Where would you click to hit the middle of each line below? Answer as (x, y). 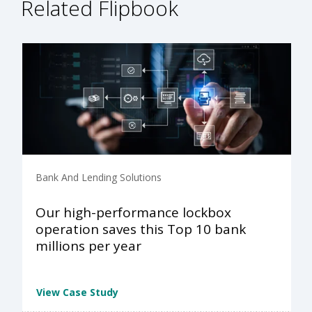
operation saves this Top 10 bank (141, 229)
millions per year (88, 246)
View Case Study (77, 292)
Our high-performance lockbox (133, 213)
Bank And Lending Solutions (99, 178)
